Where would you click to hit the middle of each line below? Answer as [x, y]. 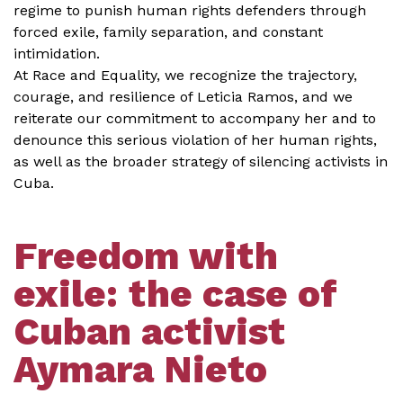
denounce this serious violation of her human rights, [195, 140]
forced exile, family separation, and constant [168, 32]
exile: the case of [175, 294]
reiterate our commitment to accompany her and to [195, 118]
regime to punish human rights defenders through [190, 10]
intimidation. [57, 54]
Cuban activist [149, 331]
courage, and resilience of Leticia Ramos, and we [183, 97]
